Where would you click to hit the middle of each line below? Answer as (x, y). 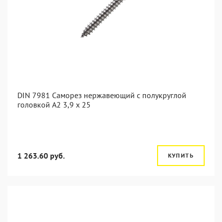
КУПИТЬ (181, 155)
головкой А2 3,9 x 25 (54, 105)
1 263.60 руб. (41, 156)
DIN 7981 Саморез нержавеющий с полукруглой (102, 95)
